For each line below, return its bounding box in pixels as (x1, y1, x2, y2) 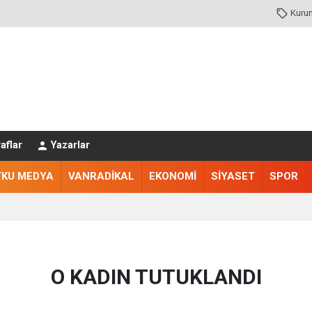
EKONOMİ (148, 169, 196, 182)
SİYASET (210, 169, 255, 182)
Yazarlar (50, 139, 90, 152)
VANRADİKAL (68, 169, 134, 182)
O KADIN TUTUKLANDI (50, 265, 262, 290)
